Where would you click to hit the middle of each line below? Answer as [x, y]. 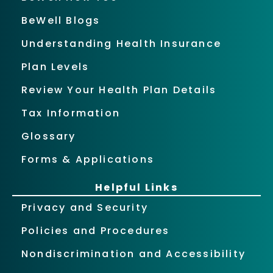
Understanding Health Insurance [121, 43]
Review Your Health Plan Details [119, 90]
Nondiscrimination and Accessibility [133, 253]
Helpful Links [136, 187]
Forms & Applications [88, 159]
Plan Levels [55, 66]
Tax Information [71, 113]
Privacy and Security [85, 207]
